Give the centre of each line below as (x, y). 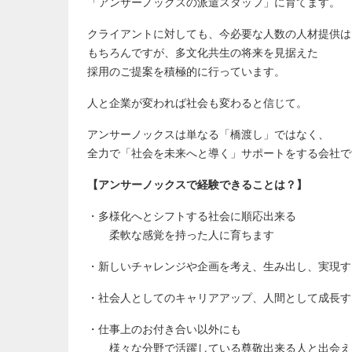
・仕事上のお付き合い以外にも (164, 328)
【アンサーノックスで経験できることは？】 (197, 184)
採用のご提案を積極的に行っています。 (186, 71)
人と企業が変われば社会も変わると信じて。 (197, 102)
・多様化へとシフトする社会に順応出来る (192, 215)
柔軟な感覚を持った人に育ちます (181, 234)
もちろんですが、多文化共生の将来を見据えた (203, 52)
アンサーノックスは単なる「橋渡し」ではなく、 (208, 134)
